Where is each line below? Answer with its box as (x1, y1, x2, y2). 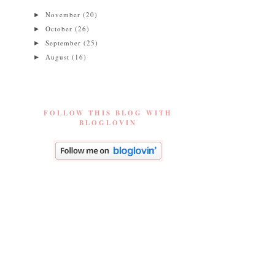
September (45, 38, 84, 47)
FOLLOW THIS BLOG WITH (44, 108, 172, 118)
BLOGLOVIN (79, 118, 137, 128)
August (45, 52, 72, 62)
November (45, 9, 83, 19)
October (45, 23, 76, 33)
